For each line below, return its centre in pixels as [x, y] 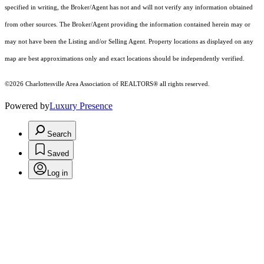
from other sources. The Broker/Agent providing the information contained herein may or [128, 25]
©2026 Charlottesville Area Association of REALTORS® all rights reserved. [107, 84]
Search [59, 134]
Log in [57, 173]
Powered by [27, 106]
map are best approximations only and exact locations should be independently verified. [126, 59]
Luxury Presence [81, 106]
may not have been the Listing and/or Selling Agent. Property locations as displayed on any [129, 42]
